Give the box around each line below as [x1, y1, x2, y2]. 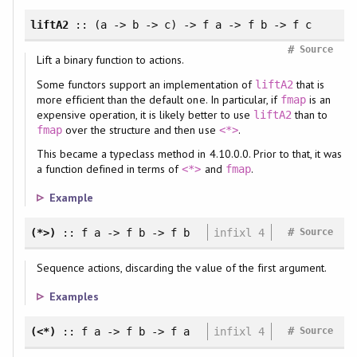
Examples [49, 289, 99, 304]
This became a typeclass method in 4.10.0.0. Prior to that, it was [36, 146, 343, 161]
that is [292, 76, 325, 92]
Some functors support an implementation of [36, 76, 255, 92]
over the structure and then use [61, 122, 219, 137]
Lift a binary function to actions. [36, 53, 185, 68]
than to [292, 107, 328, 122]
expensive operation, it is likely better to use [36, 107, 253, 122]
